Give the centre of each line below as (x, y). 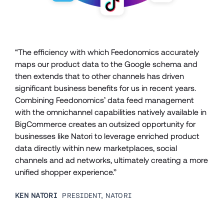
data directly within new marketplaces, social (96, 148)
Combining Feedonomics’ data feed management (104, 100)
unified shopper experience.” (66, 172)
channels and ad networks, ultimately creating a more (111, 160)
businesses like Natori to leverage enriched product (107, 136)
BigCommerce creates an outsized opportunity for (105, 124)
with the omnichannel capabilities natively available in (111, 112)
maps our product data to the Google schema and (106, 64)
